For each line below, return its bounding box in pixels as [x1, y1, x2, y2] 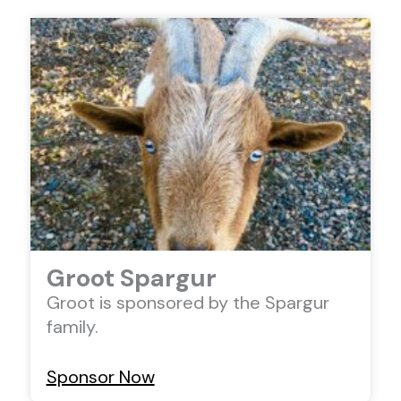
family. [46, 314, 98, 338]
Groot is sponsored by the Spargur [46, 290, 329, 314]
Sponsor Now [46, 364, 155, 388]
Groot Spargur [46, 261, 217, 294]
